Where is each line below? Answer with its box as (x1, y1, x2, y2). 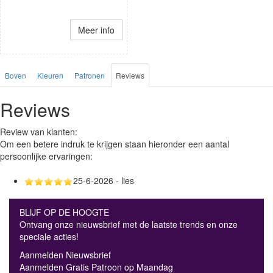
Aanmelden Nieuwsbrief (19, 248, 111, 261)
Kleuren (37, 69, 63, 80)
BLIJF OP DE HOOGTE (19, 205, 109, 218)
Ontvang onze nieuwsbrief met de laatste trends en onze (19, 218, 238, 230)
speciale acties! (19, 230, 79, 243)
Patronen (74, 69, 105, 80)
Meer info (77, 23, 115, 36)
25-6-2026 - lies (73, 174, 134, 186)
